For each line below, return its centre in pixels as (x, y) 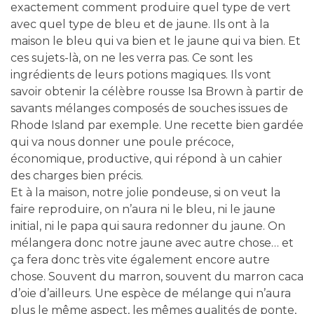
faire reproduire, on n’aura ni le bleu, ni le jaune (143, 209)
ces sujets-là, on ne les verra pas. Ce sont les (131, 57)
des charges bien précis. (77, 175)
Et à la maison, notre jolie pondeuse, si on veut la (145, 192)
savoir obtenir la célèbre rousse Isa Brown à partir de (157, 91)
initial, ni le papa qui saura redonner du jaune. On (148, 226)
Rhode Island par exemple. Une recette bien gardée (157, 125)
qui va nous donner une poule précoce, (122, 142)
